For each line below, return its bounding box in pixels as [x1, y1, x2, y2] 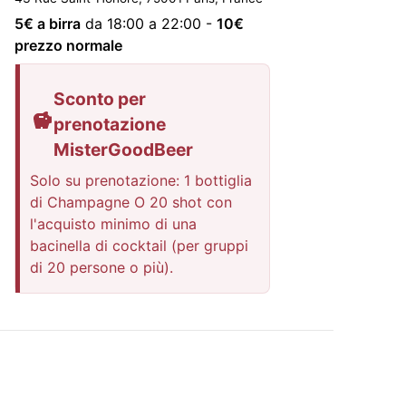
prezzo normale [14, 35, 122, 54]
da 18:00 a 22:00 [85, 14, 201, 33]
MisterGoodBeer [53, 139, 194, 161]
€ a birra [24, 14, 81, 33]
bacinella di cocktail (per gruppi [30, 237, 248, 256]
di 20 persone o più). [30, 258, 173, 277]
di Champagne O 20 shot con [30, 193, 232, 212]
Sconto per [53, 88, 147, 111]
